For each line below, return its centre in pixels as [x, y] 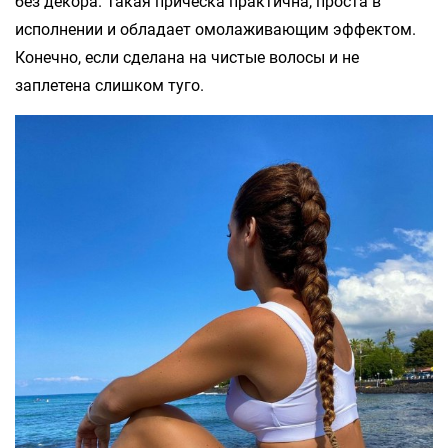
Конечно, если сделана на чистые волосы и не [187, 57]
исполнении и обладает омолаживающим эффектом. [215, 29]
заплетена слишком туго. [109, 85]
